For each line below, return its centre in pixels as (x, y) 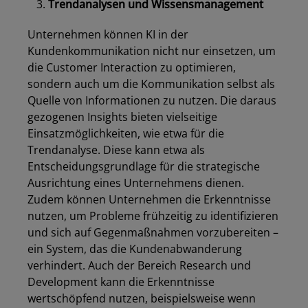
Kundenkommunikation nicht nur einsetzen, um (152, 51)
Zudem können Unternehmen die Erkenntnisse (149, 200)
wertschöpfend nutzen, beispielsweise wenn (142, 299)
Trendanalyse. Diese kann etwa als (116, 150)
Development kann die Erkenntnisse (121, 282)
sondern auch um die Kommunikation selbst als (151, 84)
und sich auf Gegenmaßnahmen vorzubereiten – (153, 233)
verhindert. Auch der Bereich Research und (139, 266)
